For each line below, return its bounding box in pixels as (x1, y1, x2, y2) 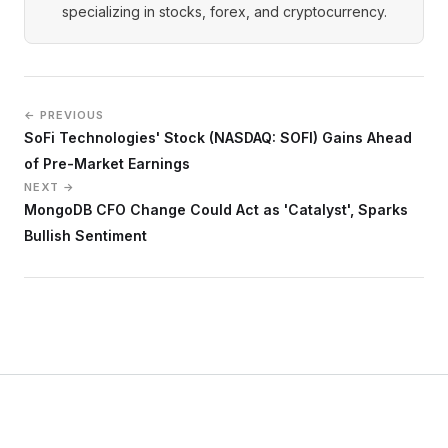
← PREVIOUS (24, 108, 104, 123)
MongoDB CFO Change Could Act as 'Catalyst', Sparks (24, 201, 408, 219)
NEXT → (24, 180, 75, 195)
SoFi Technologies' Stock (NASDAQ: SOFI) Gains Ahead (24, 129, 412, 147)
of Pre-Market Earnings (24, 155, 190, 173)
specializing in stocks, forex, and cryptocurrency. (61, 3, 387, 21)
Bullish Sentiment (24, 227, 147, 245)
